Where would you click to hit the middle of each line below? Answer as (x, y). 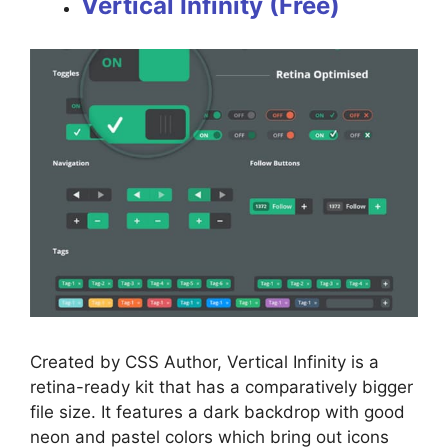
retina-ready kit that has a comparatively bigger (221, 386)
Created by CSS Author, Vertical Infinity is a (204, 361)
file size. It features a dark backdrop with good (217, 411)
